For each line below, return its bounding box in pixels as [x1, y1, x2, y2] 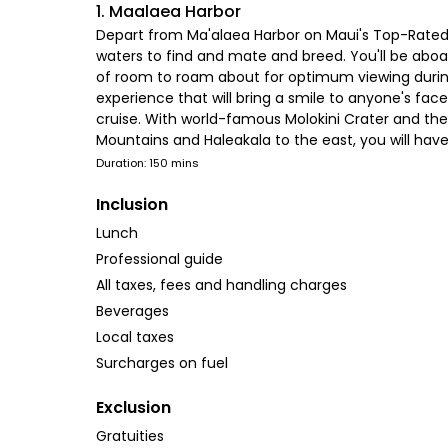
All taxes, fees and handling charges [96, 275, 347, 295]
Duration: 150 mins [96, 155, 199, 171]
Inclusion [96, 193, 168, 216]
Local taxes [96, 327, 174, 347]
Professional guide [96, 249, 223, 269]
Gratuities [96, 426, 164, 446]
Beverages [96, 301, 169, 321]
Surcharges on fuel [96, 353, 228, 373]
